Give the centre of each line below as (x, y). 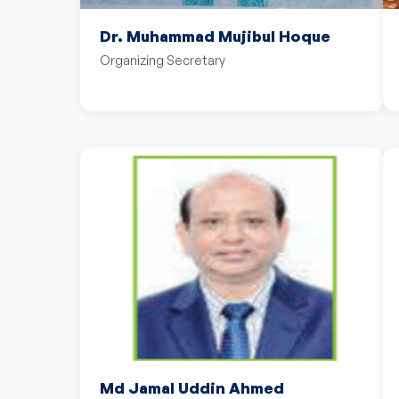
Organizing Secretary (163, 60)
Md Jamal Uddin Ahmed (192, 388)
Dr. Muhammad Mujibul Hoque (215, 36)
